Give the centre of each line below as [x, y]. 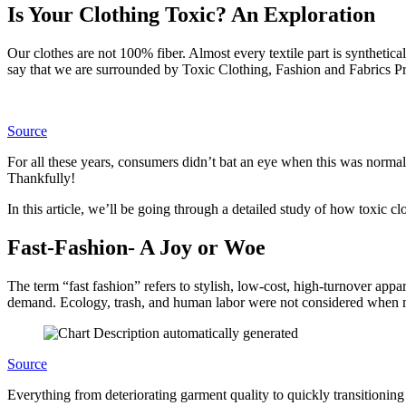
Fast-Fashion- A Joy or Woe [142, 247]
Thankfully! [41, 178]
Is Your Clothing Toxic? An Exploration [194, 14]
